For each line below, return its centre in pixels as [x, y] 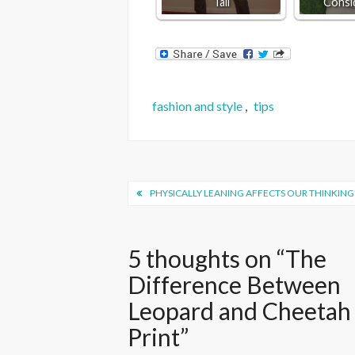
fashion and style [198, 106]
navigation [182, 219]
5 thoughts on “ [207, 259]
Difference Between [235, 285]
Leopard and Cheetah [240, 311]
